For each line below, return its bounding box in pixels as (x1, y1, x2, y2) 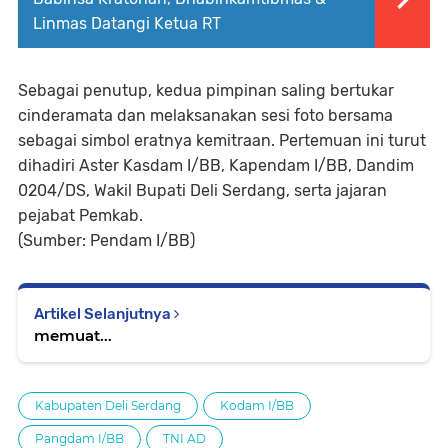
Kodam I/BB (220, 398, 294, 414)
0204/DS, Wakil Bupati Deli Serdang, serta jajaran (18, 181, 387, 201)
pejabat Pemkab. (18, 206, 143, 226)
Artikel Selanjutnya (34, 305, 174, 324)
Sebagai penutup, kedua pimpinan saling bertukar (18, 81, 394, 101)
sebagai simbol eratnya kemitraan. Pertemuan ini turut (18, 131, 426, 151)
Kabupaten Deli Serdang (35, 398, 181, 414)
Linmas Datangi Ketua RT (33, 14, 221, 34)
